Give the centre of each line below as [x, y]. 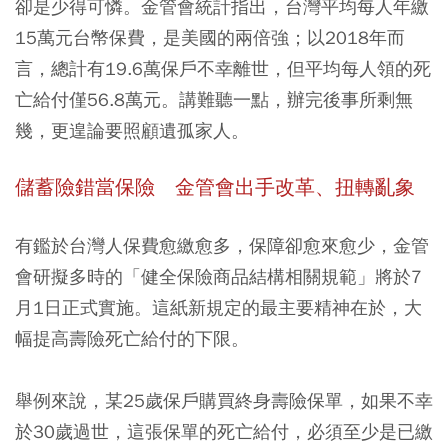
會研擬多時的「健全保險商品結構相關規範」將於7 [218, 276]
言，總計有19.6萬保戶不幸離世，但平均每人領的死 [223, 68]
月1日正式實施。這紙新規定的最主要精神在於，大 [218, 307]
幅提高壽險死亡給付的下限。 [132, 338]
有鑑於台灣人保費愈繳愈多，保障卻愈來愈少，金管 [222, 245]
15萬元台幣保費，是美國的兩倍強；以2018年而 [210, 37]
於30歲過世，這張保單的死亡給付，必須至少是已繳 [224, 431]
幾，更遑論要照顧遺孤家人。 [132, 130]
